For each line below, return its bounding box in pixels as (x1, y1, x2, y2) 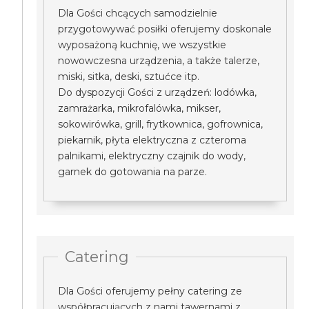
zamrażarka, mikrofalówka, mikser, (58, 102, 221, 114)
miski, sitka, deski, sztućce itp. (58, 70, 200, 83)
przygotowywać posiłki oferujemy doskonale (58, 23, 272, 35)
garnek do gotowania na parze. (58, 166, 208, 178)
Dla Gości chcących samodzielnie (58, 7, 218, 19)
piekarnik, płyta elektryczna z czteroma (58, 134, 247, 146)
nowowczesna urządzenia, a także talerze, (58, 54, 260, 67)
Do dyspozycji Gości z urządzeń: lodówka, (58, 86, 257, 99)
